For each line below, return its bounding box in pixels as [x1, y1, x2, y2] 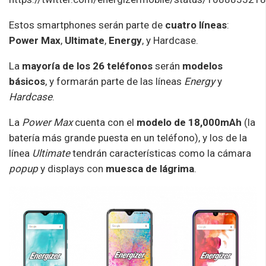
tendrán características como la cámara [70, 147, 251, 159]
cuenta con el [72, 116, 137, 128]
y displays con [38, 162, 106, 175]
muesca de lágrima [106, 162, 194, 175]
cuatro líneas [165, 18, 227, 31]
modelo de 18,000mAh [137, 116, 242, 128]
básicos [9, 75, 45, 87]
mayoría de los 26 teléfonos [22, 59, 153, 72]
